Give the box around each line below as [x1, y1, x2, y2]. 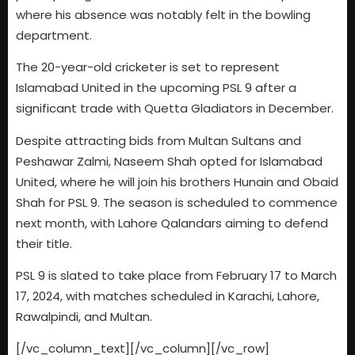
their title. [16, 235, 72, 252]
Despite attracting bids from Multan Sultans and [16, 132, 301, 149]
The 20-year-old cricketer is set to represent [16, 59, 280, 76]
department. [16, 26, 92, 44]
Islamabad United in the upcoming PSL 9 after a [16, 79, 296, 97]
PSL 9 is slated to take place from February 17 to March [16, 266, 337, 284]
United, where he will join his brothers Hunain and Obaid [16, 173, 338, 190]
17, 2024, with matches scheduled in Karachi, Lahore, [16, 287, 319, 304]
